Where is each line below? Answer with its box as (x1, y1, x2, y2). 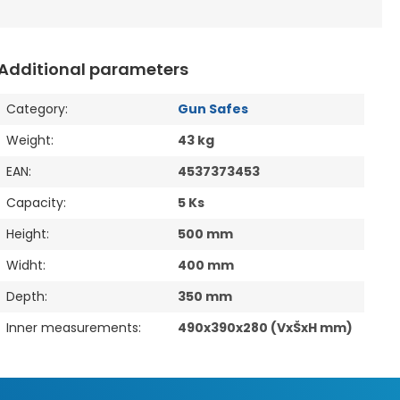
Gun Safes (177, 100, 248, 119)
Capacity (5, 194, 63, 212)
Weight (5, 131, 51, 150)
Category (5, 100, 65, 119)
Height (5, 225, 46, 244)
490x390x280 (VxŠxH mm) (177, 319, 353, 337)
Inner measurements (5, 319, 138, 337)
